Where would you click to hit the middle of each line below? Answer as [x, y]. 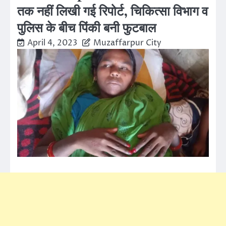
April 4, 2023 [52, 43]
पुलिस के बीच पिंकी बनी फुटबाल [87, 28]
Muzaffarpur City [127, 43]
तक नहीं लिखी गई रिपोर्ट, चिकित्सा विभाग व [112, 12]
